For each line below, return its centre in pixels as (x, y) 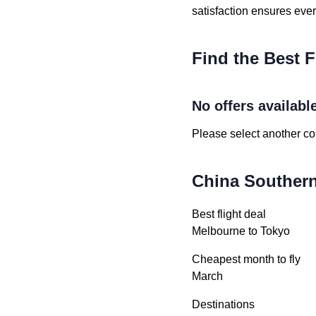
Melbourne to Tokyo (241, 231)
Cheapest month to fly (246, 259)
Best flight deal (229, 214)
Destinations (223, 304)
